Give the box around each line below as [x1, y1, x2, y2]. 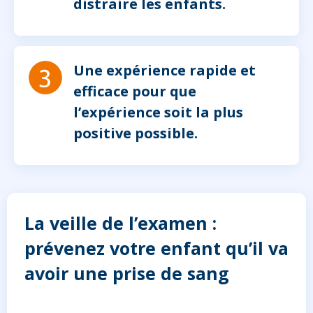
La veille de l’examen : [24, 211, 217, 235]
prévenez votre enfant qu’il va [24, 236, 289, 261]
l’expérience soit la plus [73, 103, 243, 122]
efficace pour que [73, 82, 196, 101]
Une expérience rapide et [73, 61, 256, 80]
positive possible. [73, 124, 198, 143]
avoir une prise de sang [24, 261, 229, 286]
